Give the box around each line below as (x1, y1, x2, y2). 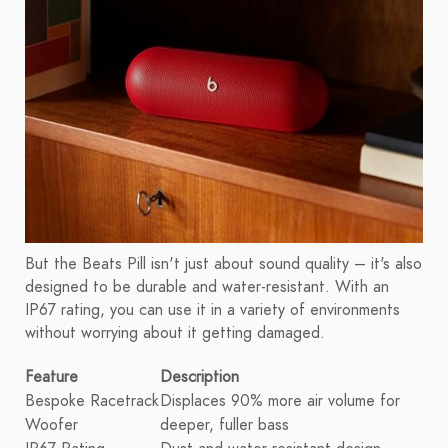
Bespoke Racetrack (25, 390, 159, 413)
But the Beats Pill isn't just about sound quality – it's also (25, 253, 422, 276)
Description (160, 366, 239, 389)
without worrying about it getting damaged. (25, 322, 325, 345)
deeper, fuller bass (160, 414, 289, 437)
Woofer (25, 414, 78, 437)
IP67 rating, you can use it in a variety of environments (25, 299, 400, 322)
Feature (25, 366, 78, 389)
